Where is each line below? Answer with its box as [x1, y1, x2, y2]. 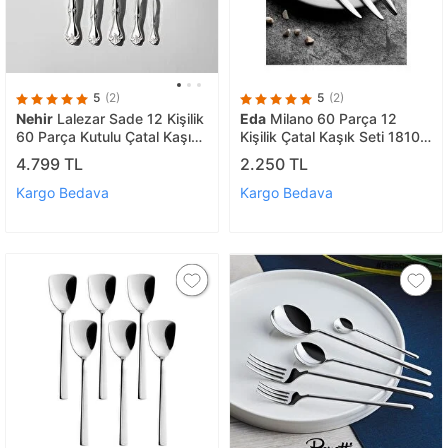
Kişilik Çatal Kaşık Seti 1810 [240, 128, 420, 146]
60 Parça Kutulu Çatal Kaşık [16, 128, 199, 146]
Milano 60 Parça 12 [266, 110, 397, 128]
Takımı [16, 146, 58, 164]
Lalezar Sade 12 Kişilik [53, 110, 204, 128]
